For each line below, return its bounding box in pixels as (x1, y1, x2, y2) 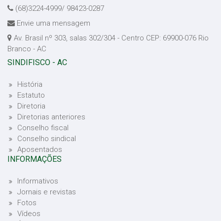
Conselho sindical (17, 134, 76, 143)
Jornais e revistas (17, 187, 76, 196)
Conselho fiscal (17, 123, 69, 132)
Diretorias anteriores (17, 112, 85, 121)
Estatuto (17, 91, 45, 100)
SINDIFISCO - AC (7, 58, 67, 67)
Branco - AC (7, 44, 46, 53)
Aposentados (17, 145, 62, 154)
